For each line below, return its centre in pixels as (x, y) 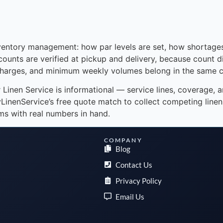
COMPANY (123, 140)
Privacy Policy (139, 180)
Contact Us (134, 165)
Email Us (130, 196)
